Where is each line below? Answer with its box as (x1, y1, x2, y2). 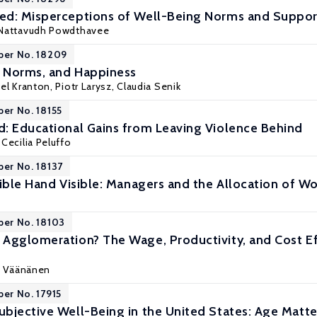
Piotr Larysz (55, 80, 112, 93)
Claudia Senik (117, 80, 181, 93)
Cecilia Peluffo (1, 136, 71, 149)
